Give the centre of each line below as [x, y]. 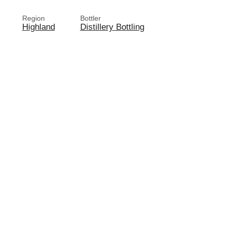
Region [33, 18]
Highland [38, 27]
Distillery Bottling [112, 27]
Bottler [90, 18]
